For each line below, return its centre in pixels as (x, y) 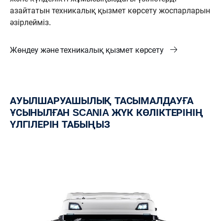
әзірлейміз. (30, 23)
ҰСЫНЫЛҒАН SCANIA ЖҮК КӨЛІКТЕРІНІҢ (107, 113)
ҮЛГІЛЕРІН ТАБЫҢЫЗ (60, 125)
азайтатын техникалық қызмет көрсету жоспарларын (110, 11)
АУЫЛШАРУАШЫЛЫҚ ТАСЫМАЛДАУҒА (13, 101)
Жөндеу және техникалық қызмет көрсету (88, 50)
